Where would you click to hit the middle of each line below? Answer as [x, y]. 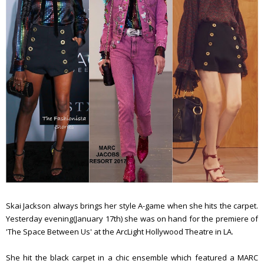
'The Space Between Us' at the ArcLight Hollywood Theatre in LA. [121, 232]
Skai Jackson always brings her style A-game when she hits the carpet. [132, 206]
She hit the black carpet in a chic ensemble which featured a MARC [132, 258]
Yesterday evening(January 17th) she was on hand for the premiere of [132, 219]
